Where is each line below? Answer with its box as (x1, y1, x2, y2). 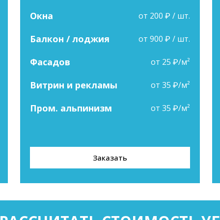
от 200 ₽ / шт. (138, 10, 191, 21)
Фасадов (29, 56, 70, 68)
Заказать (92, 153, 127, 163)
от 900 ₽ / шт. (138, 33, 191, 44)
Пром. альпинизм (29, 102, 112, 114)
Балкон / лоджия (29, 33, 110, 45)
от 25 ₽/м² (151, 56, 191, 67)
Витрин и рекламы (29, 79, 117, 91)
